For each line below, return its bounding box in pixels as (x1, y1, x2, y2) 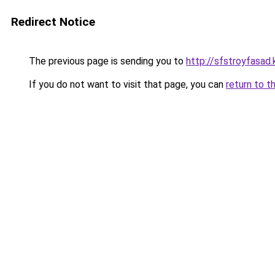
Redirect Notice (11, 15, 95, 29)
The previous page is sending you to (26, 55, 186, 67)
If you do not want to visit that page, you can (26, 79, 226, 90)
